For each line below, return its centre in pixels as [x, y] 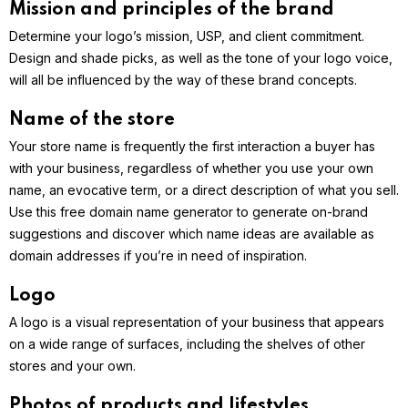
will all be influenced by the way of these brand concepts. [183, 80]
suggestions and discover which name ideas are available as [192, 234]
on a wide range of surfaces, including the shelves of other [187, 344]
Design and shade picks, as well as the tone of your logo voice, [201, 58]
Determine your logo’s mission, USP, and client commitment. [187, 36]
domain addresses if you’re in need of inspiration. [158, 256]
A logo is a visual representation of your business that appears [197, 322]
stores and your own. [72, 366]
